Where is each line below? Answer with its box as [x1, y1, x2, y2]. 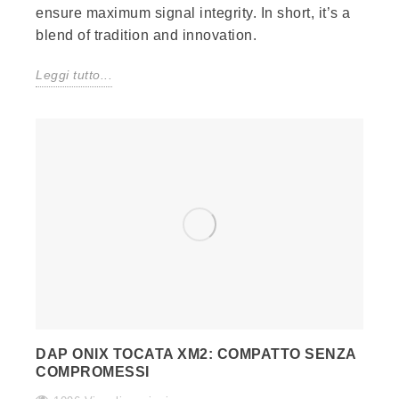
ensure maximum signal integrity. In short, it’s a [36, 5, 351, 21]
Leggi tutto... [36, 68, 112, 83]
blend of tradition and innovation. [36, 28, 256, 44]
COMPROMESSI [36, 364, 150, 380]
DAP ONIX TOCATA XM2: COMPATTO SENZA [36, 346, 356, 362]
